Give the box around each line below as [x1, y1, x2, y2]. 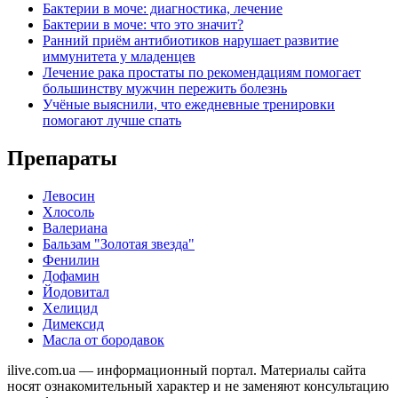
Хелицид [43, 299, 98, 315]
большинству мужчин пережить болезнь [43, 80, 287, 96]
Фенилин [43, 251, 99, 267]
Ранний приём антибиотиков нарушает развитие [43, 32, 338, 48]
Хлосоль [43, 203, 94, 219]
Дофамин [43, 267, 99, 283]
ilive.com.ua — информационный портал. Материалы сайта [7, 362, 366, 378]
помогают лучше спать [43, 112, 181, 128]
